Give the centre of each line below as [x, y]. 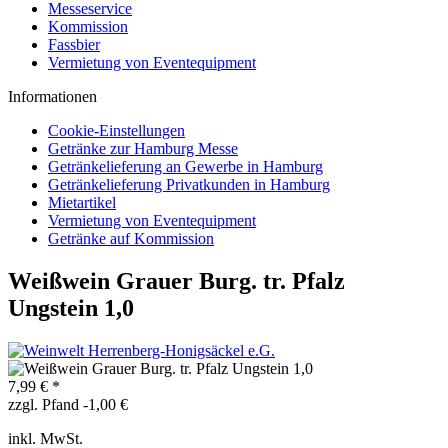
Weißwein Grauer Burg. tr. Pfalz [176, 280]
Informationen [52, 96]
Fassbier [74, 44]
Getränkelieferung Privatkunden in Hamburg [189, 184]
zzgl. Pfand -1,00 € [68, 404]
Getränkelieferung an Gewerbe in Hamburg [185, 166]
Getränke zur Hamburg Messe [143, 148]
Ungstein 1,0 [71, 307]
